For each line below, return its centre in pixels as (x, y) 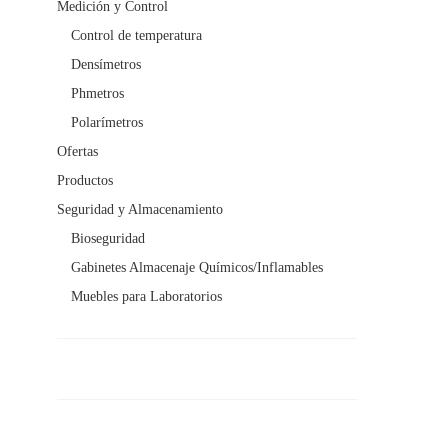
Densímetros (106, 65)
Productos (85, 181)
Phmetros (97, 94)
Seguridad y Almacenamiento (140, 210)
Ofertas (77, 152)
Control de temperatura (136, 36)
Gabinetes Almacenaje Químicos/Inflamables (197, 268)
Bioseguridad (108, 239)
